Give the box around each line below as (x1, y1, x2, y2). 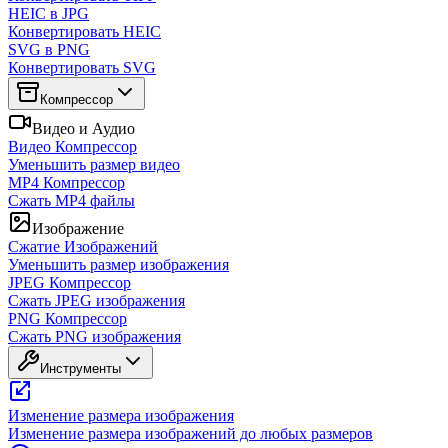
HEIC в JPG (8, 5, 89, 22)
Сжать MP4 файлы (8, 192, 135, 209)
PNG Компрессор (8, 310, 127, 327)
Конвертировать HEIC (8, 23, 161, 40)
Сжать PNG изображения (8, 328, 181, 345)
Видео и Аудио (32, 120, 135, 137)
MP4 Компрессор (8, 174, 125, 191)
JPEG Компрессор (8, 274, 131, 291)
